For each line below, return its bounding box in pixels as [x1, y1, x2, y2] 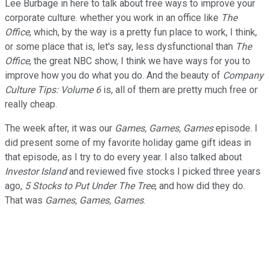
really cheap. [5, 98, 59, 110]
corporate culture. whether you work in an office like [5, 11, 221, 23]
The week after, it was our [5, 122, 115, 134]
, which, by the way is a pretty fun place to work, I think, [29, 26, 257, 38]
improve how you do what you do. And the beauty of [5, 69, 223, 81]
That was [5, 194, 45, 206]
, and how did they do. [155, 180, 245, 192]
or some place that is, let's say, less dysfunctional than [5, 40, 235, 52]
